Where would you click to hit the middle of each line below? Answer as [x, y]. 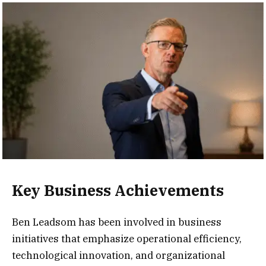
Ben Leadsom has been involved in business [117, 222]
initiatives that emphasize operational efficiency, [127, 238]
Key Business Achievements [118, 191]
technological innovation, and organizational [118, 255]
